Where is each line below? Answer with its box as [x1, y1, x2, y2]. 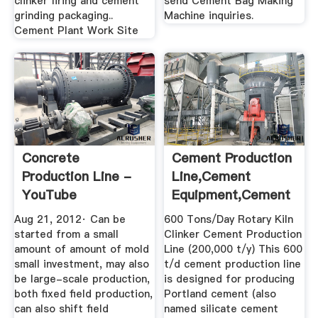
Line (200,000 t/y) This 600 [164, 242, 303, 257]
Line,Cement [172, 167, 251, 185]
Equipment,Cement [172, 185, 291, 204]
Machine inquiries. [164, 9, 254, 23]
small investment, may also [13, 257, 149, 272]
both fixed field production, [13, 287, 153, 302]
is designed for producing [164, 272, 295, 287]
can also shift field [13, 302, 109, 317]
